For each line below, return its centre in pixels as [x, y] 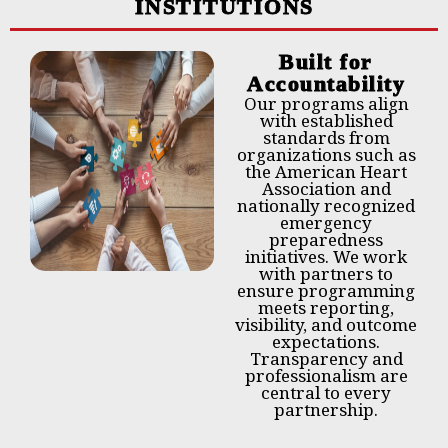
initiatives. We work [326, 257]
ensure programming [326, 291]
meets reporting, [326, 308]
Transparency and [326, 359]
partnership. [326, 410]
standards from [326, 138]
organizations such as [326, 155]
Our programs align [326, 104]
